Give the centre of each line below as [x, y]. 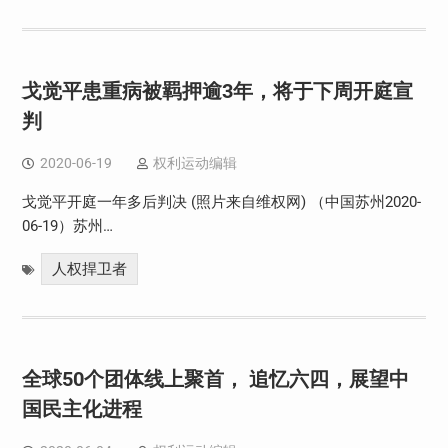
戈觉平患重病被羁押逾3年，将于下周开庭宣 [217, 90]
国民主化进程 [81, 408]
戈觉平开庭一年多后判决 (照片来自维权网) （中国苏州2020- [221, 201]
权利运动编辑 [194, 162]
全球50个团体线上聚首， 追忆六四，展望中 [215, 378]
